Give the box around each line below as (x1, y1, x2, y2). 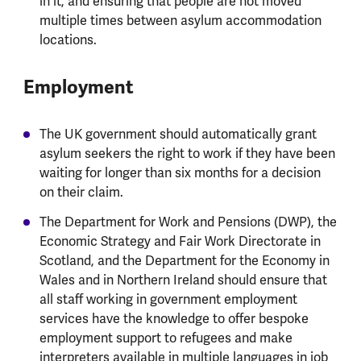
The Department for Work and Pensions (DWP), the (39, 214, 337, 231)
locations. (39, 32, 97, 49)
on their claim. (39, 185, 123, 201)
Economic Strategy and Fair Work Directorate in (39, 234, 321, 251)
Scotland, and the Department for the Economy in (39, 253, 330, 270)
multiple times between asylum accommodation (39, 13, 322, 30)
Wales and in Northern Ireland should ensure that (39, 272, 327, 289)
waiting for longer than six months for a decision (39, 165, 321, 182)
